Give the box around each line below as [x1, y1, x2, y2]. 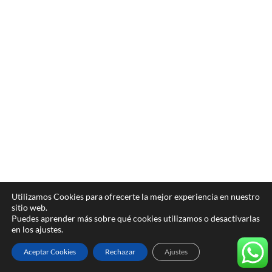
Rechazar [105, 247, 135, 256]
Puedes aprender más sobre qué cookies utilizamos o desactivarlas [12, 213, 260, 223]
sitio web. [12, 202, 47, 212]
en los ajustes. [12, 224, 63, 234]
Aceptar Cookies [24, 247, 76, 256]
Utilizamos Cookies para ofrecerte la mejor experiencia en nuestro [12, 191, 260, 202]
